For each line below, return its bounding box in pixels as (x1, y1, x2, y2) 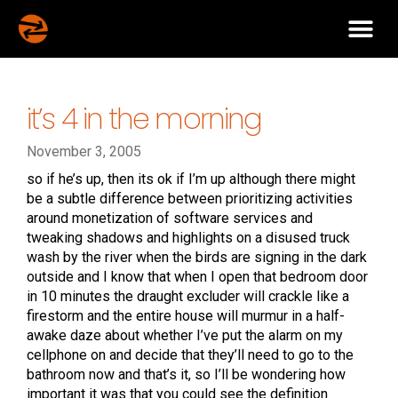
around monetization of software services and (27, 210, 313, 227)
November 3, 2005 (27, 143, 141, 161)
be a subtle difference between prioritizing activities (27, 190, 353, 208)
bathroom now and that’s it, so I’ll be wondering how (27, 366, 346, 384)
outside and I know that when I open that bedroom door (27, 268, 368, 286)
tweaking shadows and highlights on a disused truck (27, 229, 350, 247)
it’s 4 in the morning (27, 99, 262, 139)
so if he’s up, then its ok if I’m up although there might (27, 171, 355, 188)
